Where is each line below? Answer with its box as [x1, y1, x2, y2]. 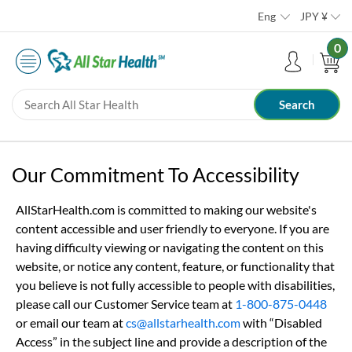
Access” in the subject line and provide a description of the [16, 334, 327, 350]
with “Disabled [240, 315, 322, 331]
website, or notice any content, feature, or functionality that [16, 258, 335, 274]
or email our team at [16, 315, 126, 331]
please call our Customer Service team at [16, 296, 235, 312]
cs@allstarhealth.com [126, 315, 240, 331]
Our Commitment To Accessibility [12, 163, 299, 187]
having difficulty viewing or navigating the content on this [16, 240, 324, 255]
